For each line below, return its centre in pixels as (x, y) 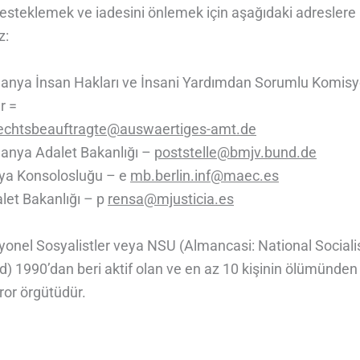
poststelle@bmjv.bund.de (235, 152)
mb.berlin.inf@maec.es (205, 175)
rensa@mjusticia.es (171, 198)
